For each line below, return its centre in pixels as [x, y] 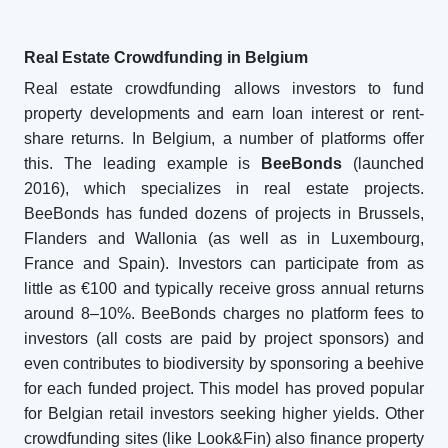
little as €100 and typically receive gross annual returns [224, 288]
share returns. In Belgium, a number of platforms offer [224, 138]
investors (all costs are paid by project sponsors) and [224, 338]
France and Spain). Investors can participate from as [224, 263]
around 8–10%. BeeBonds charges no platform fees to [224, 313]
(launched [383, 163]
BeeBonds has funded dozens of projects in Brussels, [224, 213]
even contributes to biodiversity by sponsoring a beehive [224, 363]
